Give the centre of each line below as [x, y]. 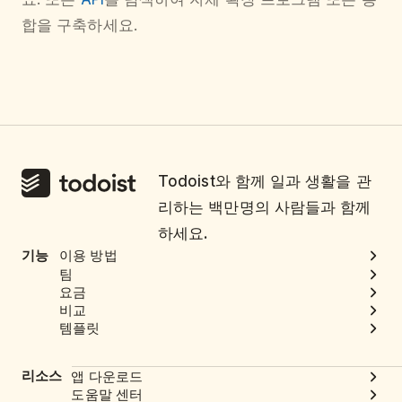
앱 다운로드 [107, 376]
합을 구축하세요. [79, 26]
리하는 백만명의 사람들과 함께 [265, 208]
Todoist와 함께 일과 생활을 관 [265, 182]
